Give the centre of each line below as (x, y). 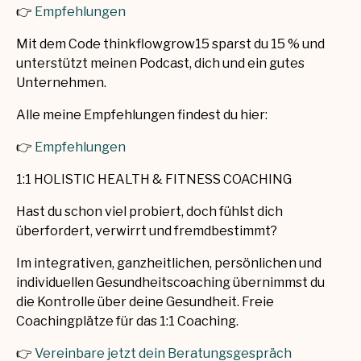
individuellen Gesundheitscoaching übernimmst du (170, 283)
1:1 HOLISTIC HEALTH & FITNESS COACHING (154, 180)
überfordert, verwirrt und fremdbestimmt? (147, 231)
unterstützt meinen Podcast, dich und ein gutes (160, 64)
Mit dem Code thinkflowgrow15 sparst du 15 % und (170, 44)
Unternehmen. (61, 83)
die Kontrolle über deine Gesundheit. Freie (145, 302)
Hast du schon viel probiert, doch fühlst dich (149, 212)
